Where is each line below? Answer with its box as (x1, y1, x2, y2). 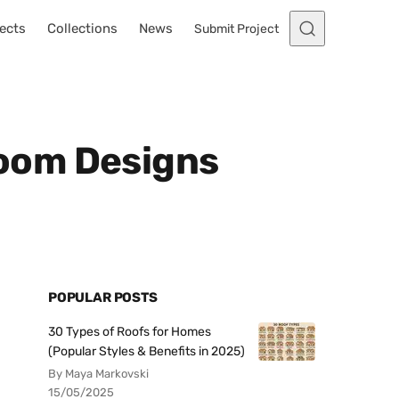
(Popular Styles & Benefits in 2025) (48, 344, 245, 359)
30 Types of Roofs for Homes (48, 324, 211, 339)
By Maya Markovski (48, 367, 149, 380)
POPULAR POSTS (48, 289, 158, 305)
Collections (47, 20, 118, 37)
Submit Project (194, 20, 279, 37)
